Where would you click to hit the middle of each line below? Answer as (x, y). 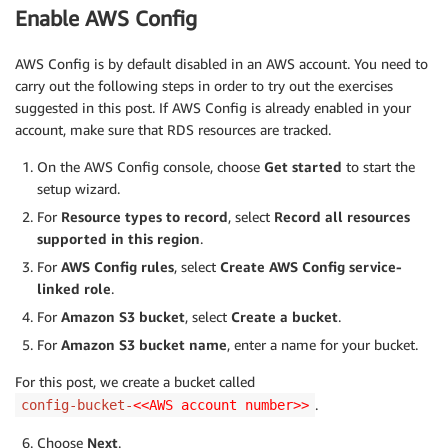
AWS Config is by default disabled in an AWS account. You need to (221, 63)
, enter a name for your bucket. (322, 344)
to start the (378, 166)
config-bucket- (77, 404)
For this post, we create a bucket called (135, 381)
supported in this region (118, 238)
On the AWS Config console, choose (150, 166)
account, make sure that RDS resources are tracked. (173, 129)
